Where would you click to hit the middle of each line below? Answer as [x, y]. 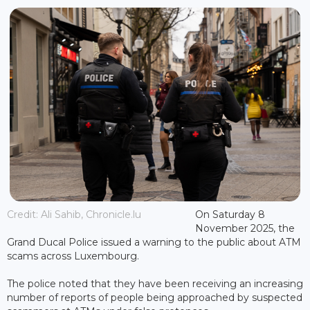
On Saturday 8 [230, 214]
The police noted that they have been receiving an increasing [155, 283]
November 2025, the [245, 228]
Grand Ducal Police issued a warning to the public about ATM [154, 242]
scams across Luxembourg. [73, 256]
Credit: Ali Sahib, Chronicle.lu [74, 214]
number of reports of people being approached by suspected [155, 297]
